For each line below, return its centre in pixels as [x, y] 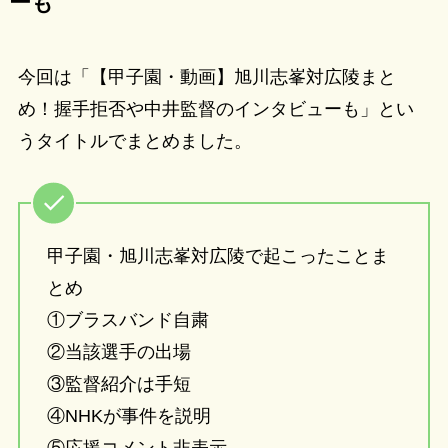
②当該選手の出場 [118, 351]
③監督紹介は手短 [118, 383]
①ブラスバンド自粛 [127, 319]
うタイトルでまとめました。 [134, 141]
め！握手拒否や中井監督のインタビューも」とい [215, 109]
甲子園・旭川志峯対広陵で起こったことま [217, 255]
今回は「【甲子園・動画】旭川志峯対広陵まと [206, 77]
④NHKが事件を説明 [128, 415]
